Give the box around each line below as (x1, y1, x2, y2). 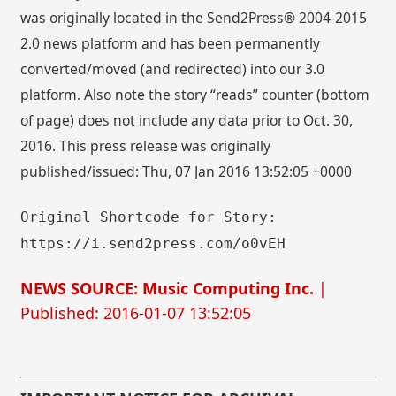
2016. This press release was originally (20, 136, 271, 156)
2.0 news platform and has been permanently (20, 34, 321, 54)
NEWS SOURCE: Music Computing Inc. (20, 277, 315, 299)
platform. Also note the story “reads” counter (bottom (20, 85, 370, 105)
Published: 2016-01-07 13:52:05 (20, 301, 252, 324)
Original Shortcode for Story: (20, 209, 278, 226)
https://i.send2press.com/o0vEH (20, 235, 286, 253)
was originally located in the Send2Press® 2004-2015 (20, 8, 368, 28)
